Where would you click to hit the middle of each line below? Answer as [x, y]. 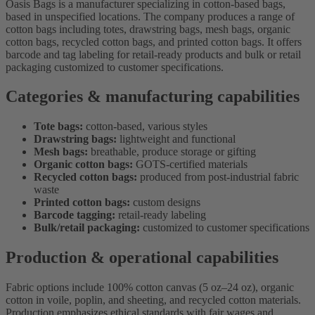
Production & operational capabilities [142, 258]
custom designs [165, 202]
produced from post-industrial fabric [218, 177]
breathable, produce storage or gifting [172, 152]
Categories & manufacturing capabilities [153, 97]
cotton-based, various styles [145, 127]
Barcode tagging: [75, 215]
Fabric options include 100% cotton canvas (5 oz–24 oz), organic [150, 288]
